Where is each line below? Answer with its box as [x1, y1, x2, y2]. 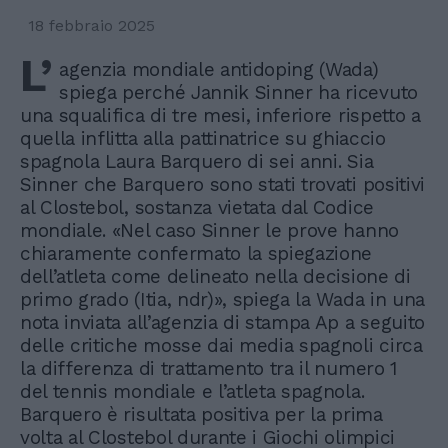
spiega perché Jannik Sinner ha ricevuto [59, 80, 418, 104]
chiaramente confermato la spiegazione [20, 241, 373, 265]
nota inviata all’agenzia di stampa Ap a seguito [20, 310, 425, 334]
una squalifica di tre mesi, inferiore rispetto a [20, 103, 421, 127]
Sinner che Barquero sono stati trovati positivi [20, 172, 425, 196]
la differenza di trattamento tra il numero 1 [20, 356, 397, 380]
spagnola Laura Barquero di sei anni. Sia [20, 149, 374, 173]
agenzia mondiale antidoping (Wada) [59, 57, 379, 81]
